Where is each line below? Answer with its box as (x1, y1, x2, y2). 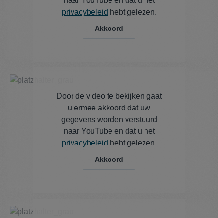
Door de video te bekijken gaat (56, 92, 162, 101)
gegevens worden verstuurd (61, 115, 157, 124)
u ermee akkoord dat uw (68, 104, 150, 112)
